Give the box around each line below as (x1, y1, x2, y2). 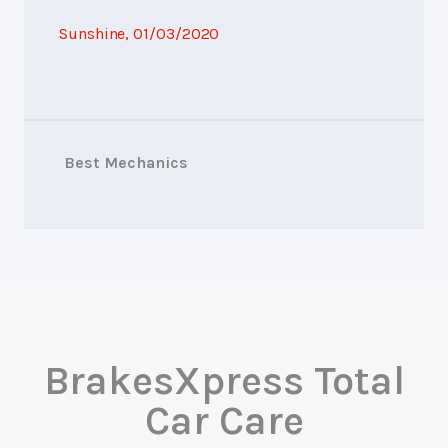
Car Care (144, 396, 304, 444)
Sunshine (59, 23, 126, 43)
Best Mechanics (64, 152, 188, 172)
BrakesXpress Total (43, 356, 405, 404)
